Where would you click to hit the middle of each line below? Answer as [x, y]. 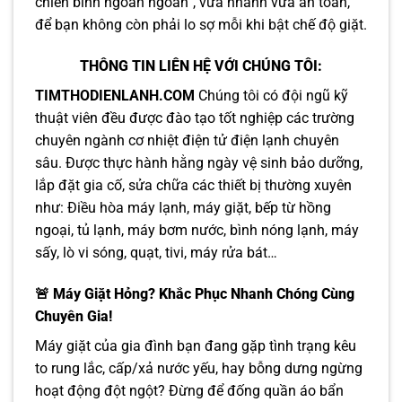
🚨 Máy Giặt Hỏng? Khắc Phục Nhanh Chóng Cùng [195, 293]
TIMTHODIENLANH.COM [115, 95]
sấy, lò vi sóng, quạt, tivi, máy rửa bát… [156, 252]
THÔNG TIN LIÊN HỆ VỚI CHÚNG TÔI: [201, 66]
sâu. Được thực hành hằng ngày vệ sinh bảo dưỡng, [199, 162]
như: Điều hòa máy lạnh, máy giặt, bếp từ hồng [183, 207]
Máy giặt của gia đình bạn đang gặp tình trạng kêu [196, 345]
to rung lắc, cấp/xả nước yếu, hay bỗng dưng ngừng [199, 368]
